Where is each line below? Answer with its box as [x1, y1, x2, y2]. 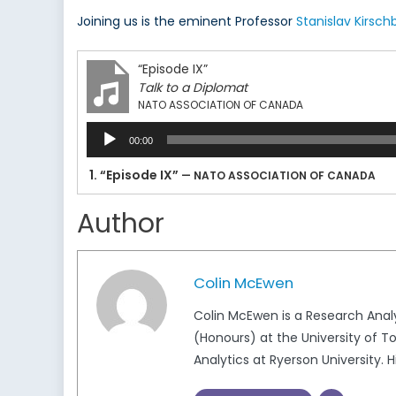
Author [77, 205, 164, 243]
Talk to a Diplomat [138, 79, 247, 97]
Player [86, 140, 123, 158]
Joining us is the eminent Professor [77, 12, 296, 31]
